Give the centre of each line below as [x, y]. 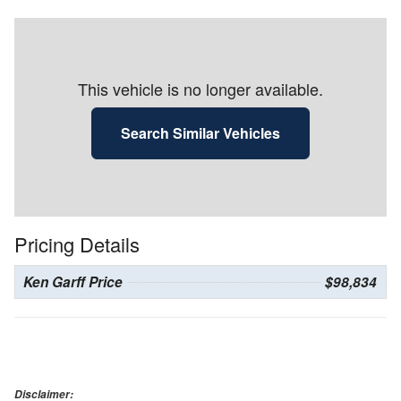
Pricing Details [77, 244]
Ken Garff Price [73, 282]
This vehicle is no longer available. [200, 89]
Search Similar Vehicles [200, 133]
